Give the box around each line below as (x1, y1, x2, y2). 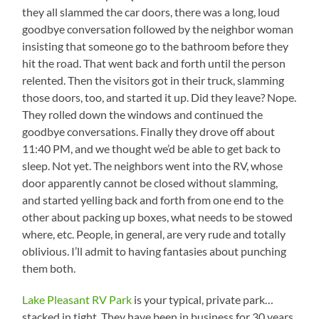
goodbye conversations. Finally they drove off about (22, 125, 276, 139)
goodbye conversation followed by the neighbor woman (22, 22, 294, 36)
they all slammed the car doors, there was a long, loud (22, 5, 281, 19)
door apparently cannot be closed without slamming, (22, 176, 278, 190)
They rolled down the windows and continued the (22, 108, 263, 122)
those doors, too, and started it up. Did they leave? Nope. (22, 90, 297, 105)
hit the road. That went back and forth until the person (22, 56, 286, 70)
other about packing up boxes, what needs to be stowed (22, 210, 293, 224)
